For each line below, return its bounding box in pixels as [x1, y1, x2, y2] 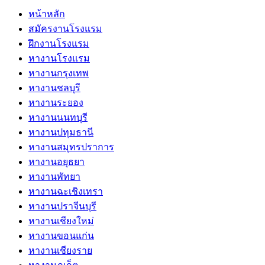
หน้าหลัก [28, 9, 65, 20]
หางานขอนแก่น [28, 231, 94, 241]
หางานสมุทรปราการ [28, 142, 114, 153]
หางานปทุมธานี [28, 127, 93, 138]
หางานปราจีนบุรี [28, 201, 96, 212]
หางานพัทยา [28, 172, 80, 182]
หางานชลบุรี [28, 83, 80, 93]
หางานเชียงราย [28, 245, 92, 256]
